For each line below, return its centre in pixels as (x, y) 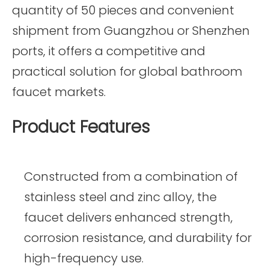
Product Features (81, 127)
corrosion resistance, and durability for (138, 237)
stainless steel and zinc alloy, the (120, 197)
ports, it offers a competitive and (109, 51)
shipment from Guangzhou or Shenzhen (131, 30)
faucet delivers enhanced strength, (128, 217)
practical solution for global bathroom (127, 71)
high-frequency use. (84, 258)
